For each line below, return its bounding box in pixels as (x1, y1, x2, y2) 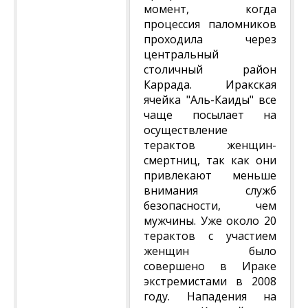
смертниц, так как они (144, 153, 276, 168)
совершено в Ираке (144, 258, 276, 274)
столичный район (144, 62, 276, 77)
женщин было (144, 243, 276, 258)
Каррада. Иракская (144, 77, 276, 92)
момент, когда (144, 1, 276, 16)
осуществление (144, 122, 228, 137)
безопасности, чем (144, 198, 276, 213)
